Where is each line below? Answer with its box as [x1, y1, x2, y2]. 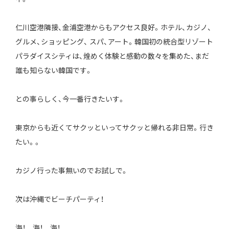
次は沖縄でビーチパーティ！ [15, 195, 104, 204]
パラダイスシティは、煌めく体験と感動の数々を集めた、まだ [15, 52, 209, 61]
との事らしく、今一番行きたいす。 [15, 95, 125, 104]
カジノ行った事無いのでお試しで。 [15, 167, 128, 176]
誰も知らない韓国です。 [15, 66, 93, 76]
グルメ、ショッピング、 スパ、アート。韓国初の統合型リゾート [15, 38, 213, 47]
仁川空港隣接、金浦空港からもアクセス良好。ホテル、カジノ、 [15, 24, 212, 33]
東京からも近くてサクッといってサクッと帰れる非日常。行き [15, 124, 214, 133]
